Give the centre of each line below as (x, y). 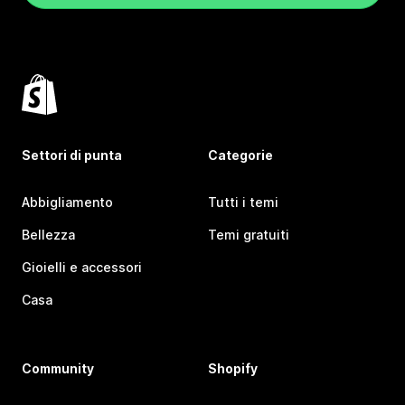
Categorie (240, 155)
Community (58, 369)
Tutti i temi (243, 202)
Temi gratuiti (249, 235)
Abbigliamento (67, 202)
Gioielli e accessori (82, 268)
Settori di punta (72, 155)
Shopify (233, 369)
